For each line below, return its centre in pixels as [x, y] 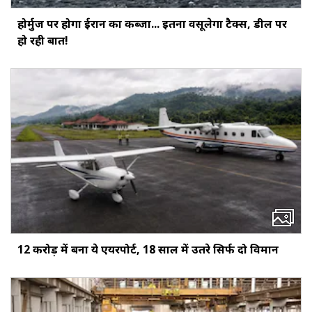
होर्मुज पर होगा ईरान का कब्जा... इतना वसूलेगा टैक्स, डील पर [152, 23]
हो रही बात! [43, 40]
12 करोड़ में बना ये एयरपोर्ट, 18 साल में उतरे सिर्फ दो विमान [148, 249]
